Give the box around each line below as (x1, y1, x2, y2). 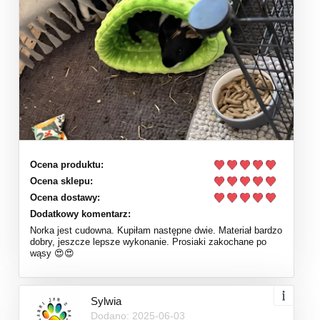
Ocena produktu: (30, 159, 104, 170)
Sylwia (91, 294, 121, 307)
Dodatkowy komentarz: (30, 208, 131, 219)
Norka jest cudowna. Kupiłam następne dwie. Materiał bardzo (30, 224, 282, 236)
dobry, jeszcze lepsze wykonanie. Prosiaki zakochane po (30, 236, 266, 247)
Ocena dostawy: (30, 191, 100, 203)
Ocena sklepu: (30, 175, 93, 186)
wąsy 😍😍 (30, 247, 74, 259)
